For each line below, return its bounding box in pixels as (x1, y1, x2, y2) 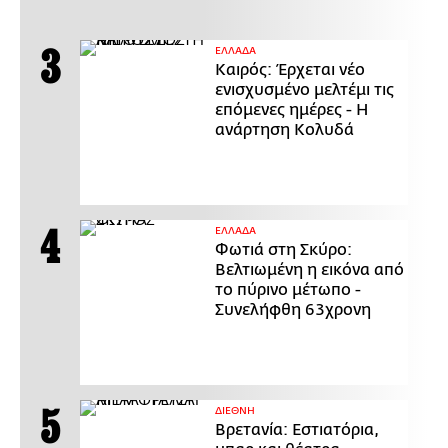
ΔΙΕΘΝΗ (215, 404, 255, 417)
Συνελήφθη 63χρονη (215, 300, 371, 319)
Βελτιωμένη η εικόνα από (215, 260, 404, 279)
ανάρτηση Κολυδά (215, 120, 354, 139)
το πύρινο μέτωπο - (215, 280, 361, 299)
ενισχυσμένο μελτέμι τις (215, 80, 394, 99)
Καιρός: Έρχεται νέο (215, 60, 365, 79)
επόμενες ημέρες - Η (215, 100, 369, 119)
